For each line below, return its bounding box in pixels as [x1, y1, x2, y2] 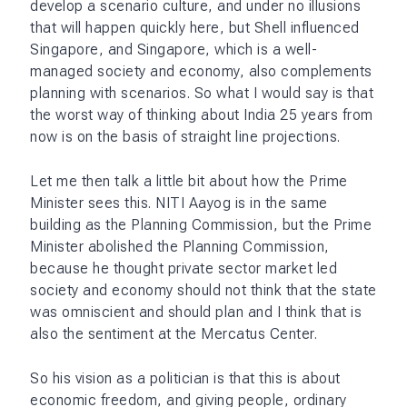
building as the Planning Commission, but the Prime [30, 215, 372, 233]
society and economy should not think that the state [30, 281, 377, 299]
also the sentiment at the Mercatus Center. [30, 324, 322, 342]
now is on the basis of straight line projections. [30, 127, 341, 145]
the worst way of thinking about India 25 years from [30, 105, 373, 124]
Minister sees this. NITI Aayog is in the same [30, 194, 328, 212]
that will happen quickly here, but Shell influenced [30, 18, 360, 36]
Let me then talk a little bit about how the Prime [30, 172, 348, 190]
